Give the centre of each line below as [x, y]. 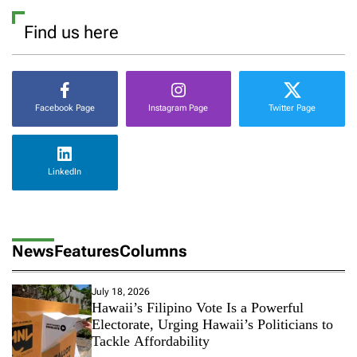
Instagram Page [178, 108]
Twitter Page [292, 108]
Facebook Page [65, 108]
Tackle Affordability [151, 341]
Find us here [71, 32]
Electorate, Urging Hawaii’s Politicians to [212, 324]
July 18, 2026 [121, 291]
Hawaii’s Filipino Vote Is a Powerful [198, 307]
